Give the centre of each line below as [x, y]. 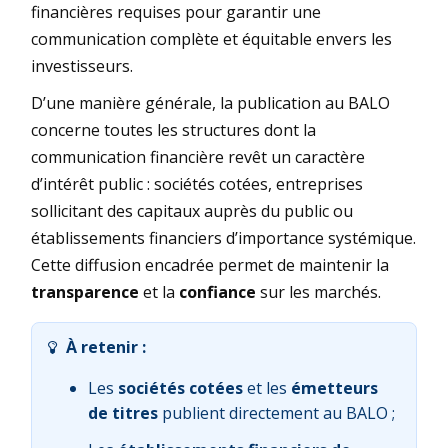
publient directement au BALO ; [276, 412]
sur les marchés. [318, 291]
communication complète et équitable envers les [211, 38]
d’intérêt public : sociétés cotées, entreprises [197, 183]
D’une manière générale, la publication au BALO [210, 102]
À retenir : [104, 346]
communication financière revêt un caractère [198, 156]
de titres [123, 412]
